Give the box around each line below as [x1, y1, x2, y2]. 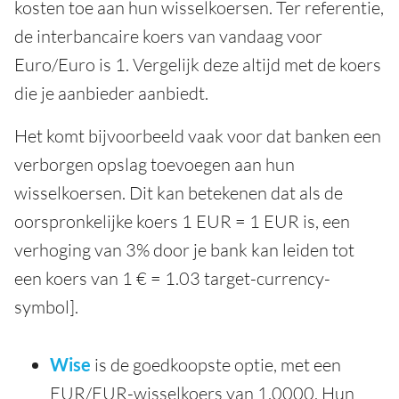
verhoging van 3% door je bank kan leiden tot [14, 239, 354, 262]
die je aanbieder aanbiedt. [14, 82, 208, 105]
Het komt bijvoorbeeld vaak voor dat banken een [14, 125, 381, 148]
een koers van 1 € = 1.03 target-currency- [14, 267, 330, 290]
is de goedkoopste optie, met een [91, 354, 341, 377]
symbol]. [14, 296, 78, 319]
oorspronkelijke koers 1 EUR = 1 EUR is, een [14, 210, 350, 233]
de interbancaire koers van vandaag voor [14, 25, 322, 48]
